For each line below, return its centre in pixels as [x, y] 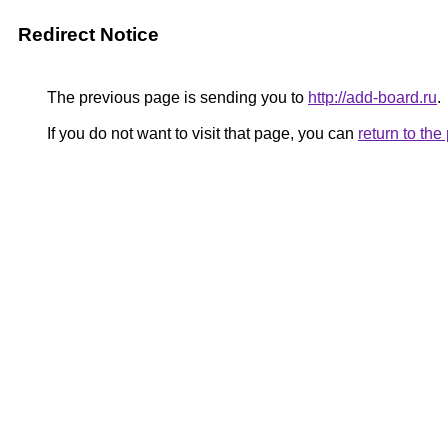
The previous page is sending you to [175, 97]
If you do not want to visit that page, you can [200, 133]
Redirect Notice [88, 34]
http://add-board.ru [372, 97]
